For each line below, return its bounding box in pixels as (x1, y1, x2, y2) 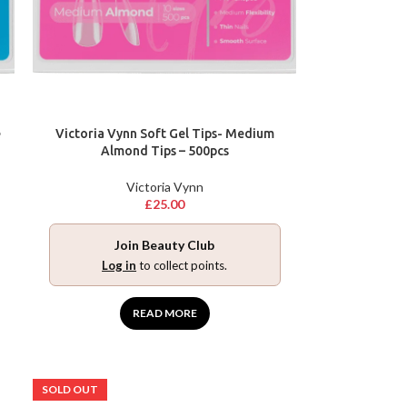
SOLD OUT (42, 382, 99, 396)
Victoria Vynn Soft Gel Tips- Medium (55, 125, 274, 141)
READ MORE (132, 305, 197, 320)
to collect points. (136, 257, 228, 273)
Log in (102, 257, 137, 273)
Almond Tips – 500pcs (100, 143, 229, 158)
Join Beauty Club (114, 236, 215, 253)
